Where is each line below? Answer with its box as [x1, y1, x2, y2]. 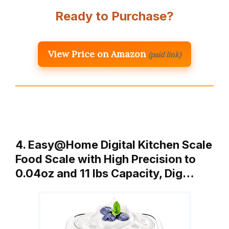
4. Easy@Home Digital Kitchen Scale [15, 138, 212, 151]
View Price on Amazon [48, 48, 146, 60]
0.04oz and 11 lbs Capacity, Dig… [15, 166, 194, 180]
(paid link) [148, 50, 181, 59]
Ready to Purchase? [55, 8, 174, 24]
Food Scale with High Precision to [15, 152, 196, 166]
